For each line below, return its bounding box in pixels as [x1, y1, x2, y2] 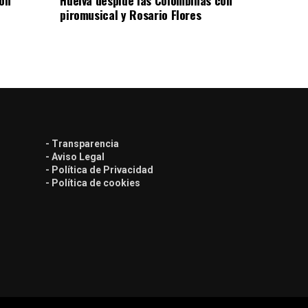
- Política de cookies [45, 177, 140, 188]
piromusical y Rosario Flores [60, 5, 201, 23]
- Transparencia [45, 137, 119, 149]
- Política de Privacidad [45, 164, 153, 175]
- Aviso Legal [45, 151, 104, 162]
